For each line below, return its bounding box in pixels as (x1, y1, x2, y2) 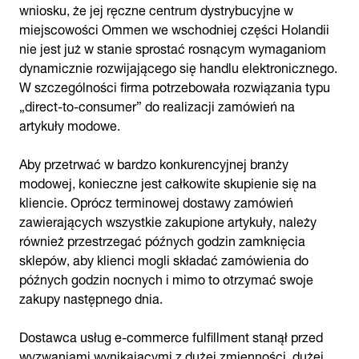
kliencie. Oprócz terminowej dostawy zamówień (19, 188, 293, 213)
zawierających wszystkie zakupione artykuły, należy (19, 208, 317, 232)
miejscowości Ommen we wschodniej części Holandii (19, 15, 329, 40)
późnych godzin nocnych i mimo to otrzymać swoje (19, 265, 313, 290)
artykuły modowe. (19, 111, 120, 136)
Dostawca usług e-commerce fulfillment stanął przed (19, 323, 323, 348)
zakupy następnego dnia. (19, 284, 163, 309)
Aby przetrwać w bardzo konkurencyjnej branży (19, 150, 288, 175)
